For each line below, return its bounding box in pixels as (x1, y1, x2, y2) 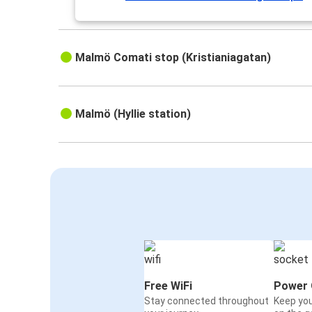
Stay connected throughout (144, 295, 269, 307)
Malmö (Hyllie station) (75, 107, 192, 121)
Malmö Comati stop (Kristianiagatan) (75, 51, 272, 65)
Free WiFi (144, 279, 192, 293)
